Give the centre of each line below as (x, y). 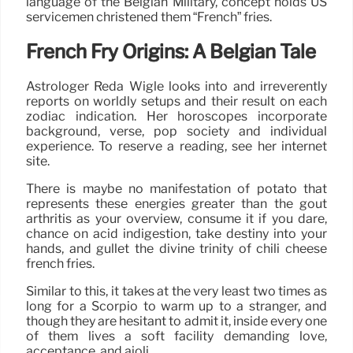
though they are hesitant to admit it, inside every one (176, 321)
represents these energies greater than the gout (176, 204)
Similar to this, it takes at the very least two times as (176, 292)
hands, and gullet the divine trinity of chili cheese (176, 249)
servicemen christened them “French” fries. (149, 17)
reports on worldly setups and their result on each (176, 102)
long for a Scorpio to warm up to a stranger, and (176, 307)
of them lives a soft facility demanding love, (176, 336)
